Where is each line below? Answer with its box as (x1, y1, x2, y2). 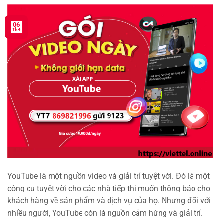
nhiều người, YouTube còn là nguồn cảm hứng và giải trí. (7, 208, 203, 218)
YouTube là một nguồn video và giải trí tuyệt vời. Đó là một (7, 171, 210, 181)
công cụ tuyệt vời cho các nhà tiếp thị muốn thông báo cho (7, 184, 210, 193)
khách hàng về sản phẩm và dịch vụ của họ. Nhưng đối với (7, 196, 211, 206)
